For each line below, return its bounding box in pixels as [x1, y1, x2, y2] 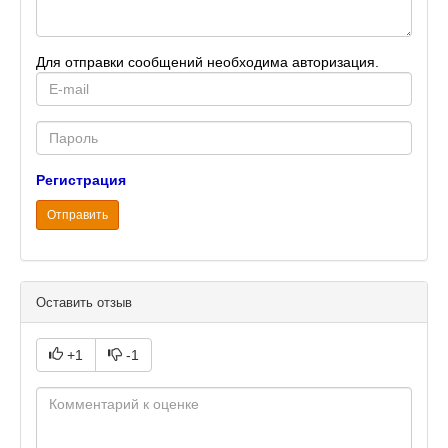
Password [35, 122, 102, 139]
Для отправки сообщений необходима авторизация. [36, 54, 379, 71]
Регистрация [36, 172, 126, 189]
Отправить [47, 208, 108, 223]
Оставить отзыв [36, 295, 132, 311]
